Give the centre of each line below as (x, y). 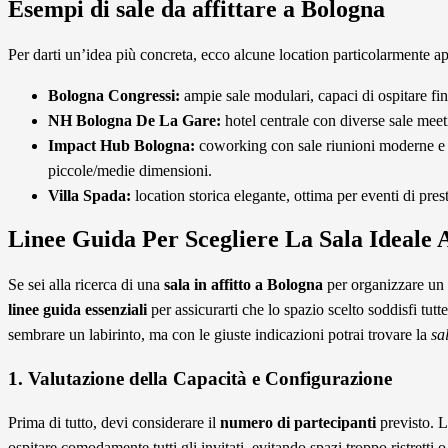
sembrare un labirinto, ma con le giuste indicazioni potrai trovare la (219, 335)
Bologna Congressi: (114, 95)
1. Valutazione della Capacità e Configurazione (200, 379)
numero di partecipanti (298, 422)
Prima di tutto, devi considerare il (114, 422)
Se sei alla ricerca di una (86, 285)
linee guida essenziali (77, 310)
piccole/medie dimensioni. (130, 170)
